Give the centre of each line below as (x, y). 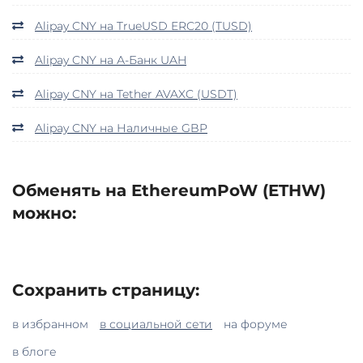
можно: (44, 213)
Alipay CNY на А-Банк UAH (111, 60)
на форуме (256, 324)
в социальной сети (156, 324)
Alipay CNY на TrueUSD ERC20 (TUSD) (143, 26)
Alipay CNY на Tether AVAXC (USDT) (136, 94)
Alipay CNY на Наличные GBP (121, 128)
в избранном (50, 324)
